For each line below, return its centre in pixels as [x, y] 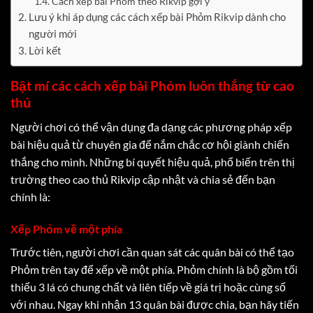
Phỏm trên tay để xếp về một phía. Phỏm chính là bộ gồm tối [154, 269]
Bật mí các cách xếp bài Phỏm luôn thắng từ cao [152, 86]
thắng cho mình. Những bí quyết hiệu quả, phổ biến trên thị [153, 161]
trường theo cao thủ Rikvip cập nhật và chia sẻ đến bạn [143, 179]
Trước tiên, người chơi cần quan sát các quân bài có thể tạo [152, 252]
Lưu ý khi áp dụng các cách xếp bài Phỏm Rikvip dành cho [158, 17]
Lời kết [45, 51]
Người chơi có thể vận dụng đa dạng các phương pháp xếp [151, 126]
